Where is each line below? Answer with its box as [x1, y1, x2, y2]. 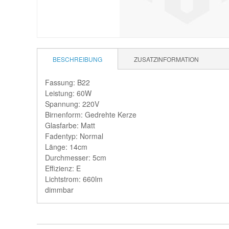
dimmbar [45, 185, 74, 195]
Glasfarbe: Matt [45, 120, 95, 130]
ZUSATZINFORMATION [134, 55, 199, 63]
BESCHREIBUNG [53, 55, 102, 63]
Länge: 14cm [45, 142, 87, 152]
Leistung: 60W [45, 88, 91, 98]
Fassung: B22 [45, 77, 90, 87]
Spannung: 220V [45, 99, 99, 109]
